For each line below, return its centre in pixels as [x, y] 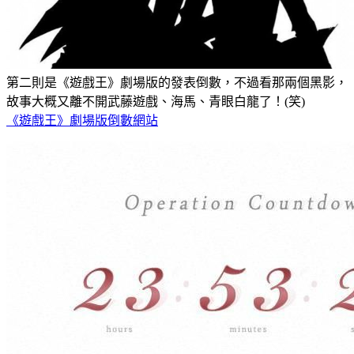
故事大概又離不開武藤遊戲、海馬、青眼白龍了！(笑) [156, 101]
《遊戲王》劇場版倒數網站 [82, 120]
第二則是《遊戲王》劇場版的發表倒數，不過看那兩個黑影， [177, 82]
